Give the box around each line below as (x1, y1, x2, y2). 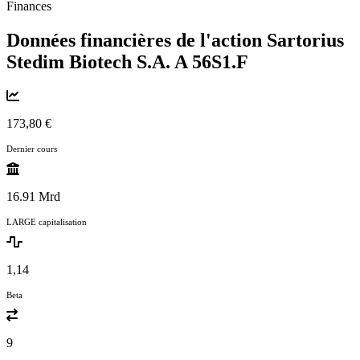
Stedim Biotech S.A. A (6, 51, 192, 72)
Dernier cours (6, 143, 57, 153)
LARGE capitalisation (6, 216, 87, 227)
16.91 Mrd (6, 189, 60, 203)
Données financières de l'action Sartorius (6, 29, 344, 51)
